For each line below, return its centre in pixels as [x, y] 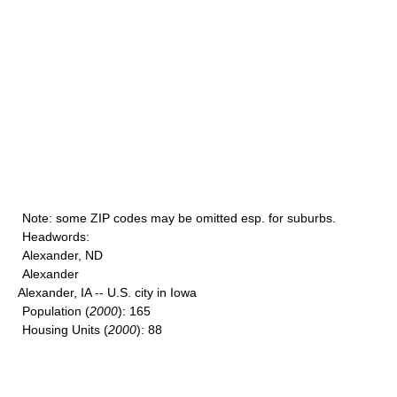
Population [52, 311]
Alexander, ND [62, 255]
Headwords [54, 237]
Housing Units [61, 330]
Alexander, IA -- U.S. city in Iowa [107, 292]
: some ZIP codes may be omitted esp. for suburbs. [192, 218]
